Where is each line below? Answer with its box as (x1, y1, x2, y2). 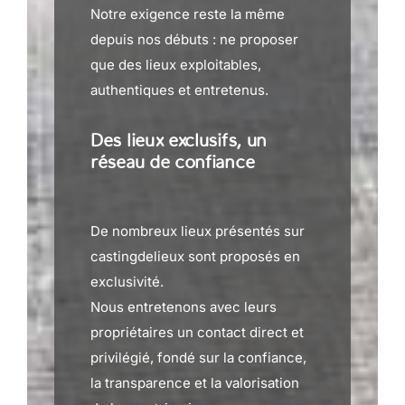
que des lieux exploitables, (90, 56, 261, 73)
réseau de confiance (90, 152, 255, 173)
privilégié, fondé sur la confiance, (90, 349, 306, 366)
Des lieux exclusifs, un (90, 130, 268, 151)
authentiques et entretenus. (90, 81, 268, 99)
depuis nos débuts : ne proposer (90, 31, 298, 48)
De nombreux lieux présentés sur (90, 222, 305, 240)
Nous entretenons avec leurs (90, 298, 277, 316)
